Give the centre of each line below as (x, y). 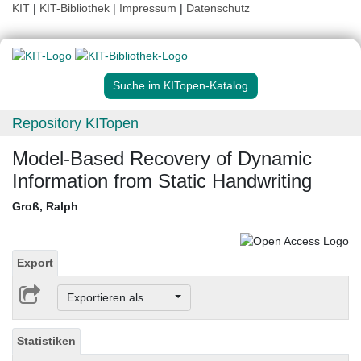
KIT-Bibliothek (76, 8)
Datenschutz (218, 8)
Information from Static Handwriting (162, 181)
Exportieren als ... (119, 298)
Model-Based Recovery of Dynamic (162, 159)
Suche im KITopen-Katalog (180, 86)
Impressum (148, 8)
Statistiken (46, 341)
